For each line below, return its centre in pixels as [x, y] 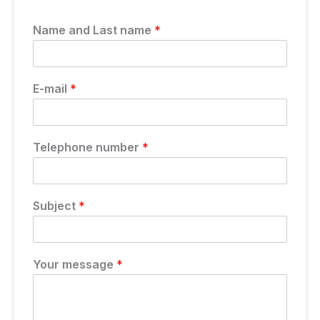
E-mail [51, 89]
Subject [56, 206]
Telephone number [87, 147]
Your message [75, 265]
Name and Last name [94, 30]
